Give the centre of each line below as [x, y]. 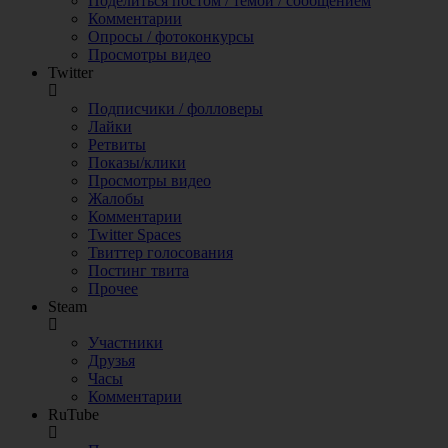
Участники [125, 342]
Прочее [113, 288]
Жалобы [116, 198]
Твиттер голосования [160, 252]
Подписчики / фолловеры [175, 108]
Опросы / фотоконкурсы [171, 36]
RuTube [73, 414]
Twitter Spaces [134, 234]
